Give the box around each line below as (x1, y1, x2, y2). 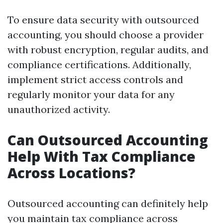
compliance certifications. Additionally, (7, 58, 191, 71)
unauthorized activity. (7, 103, 110, 116)
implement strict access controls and (7, 73, 183, 86)
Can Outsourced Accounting (7, 130, 208, 150)
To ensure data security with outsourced (7, 13, 199, 26)
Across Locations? (7, 163, 135, 183)
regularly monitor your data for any (7, 88, 175, 101)
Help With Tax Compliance (7, 147, 196, 166)
